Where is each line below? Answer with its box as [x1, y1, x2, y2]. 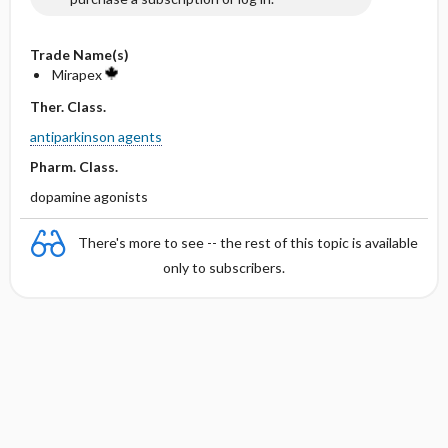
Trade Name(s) [29, 46, 129, 63]
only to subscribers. [163, 259, 285, 276]
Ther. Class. [29, 98, 106, 115]
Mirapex [51, 66, 105, 83]
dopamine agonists [29, 188, 148, 205]
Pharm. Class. [29, 158, 118, 175]
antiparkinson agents [29, 128, 162, 145]
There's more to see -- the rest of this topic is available [78, 233, 418, 251]
